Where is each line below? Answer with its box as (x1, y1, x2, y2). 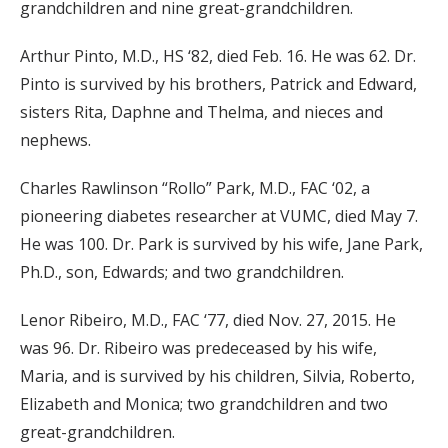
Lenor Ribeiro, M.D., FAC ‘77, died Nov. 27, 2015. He (20, 309, 396, 332)
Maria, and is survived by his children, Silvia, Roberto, (20, 365, 415, 388)
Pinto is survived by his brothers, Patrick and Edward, (20, 73, 417, 96)
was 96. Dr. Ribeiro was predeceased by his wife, (20, 337, 377, 360)
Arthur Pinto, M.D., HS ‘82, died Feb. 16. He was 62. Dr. (20, 45, 416, 68)
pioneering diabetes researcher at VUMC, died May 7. (20, 205, 418, 228)
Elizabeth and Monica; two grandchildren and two (20, 393, 388, 416)
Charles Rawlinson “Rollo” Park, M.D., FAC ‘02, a (20, 177, 370, 200)
